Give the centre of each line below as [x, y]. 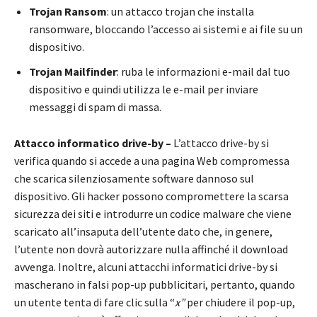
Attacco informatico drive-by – [94, 143]
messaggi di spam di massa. [95, 107]
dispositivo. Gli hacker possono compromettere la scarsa [151, 196]
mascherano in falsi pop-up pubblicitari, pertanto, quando [155, 285]
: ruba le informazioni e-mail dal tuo [203, 72]
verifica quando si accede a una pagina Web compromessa [152, 161]
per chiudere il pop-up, [241, 302]
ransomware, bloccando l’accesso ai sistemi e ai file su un [166, 29]
